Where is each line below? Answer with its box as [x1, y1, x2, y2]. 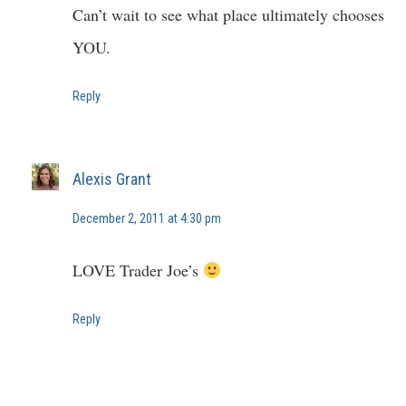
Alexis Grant [72, 169, 151, 188]
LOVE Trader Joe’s [72, 259, 203, 282]
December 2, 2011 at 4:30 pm [72, 211, 221, 227]
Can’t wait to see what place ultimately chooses [72, 3, 384, 25]
